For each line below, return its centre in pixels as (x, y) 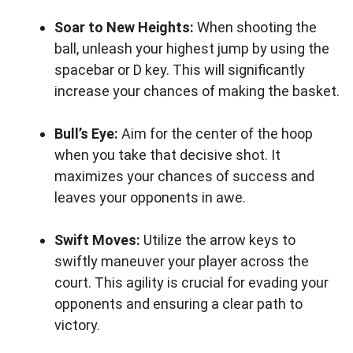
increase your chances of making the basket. (197, 91)
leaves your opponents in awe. (150, 197)
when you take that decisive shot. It (167, 155)
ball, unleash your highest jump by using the (192, 48)
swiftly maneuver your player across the (182, 261)
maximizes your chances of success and (184, 176)
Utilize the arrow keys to (218, 240)
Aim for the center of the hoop (216, 134)
